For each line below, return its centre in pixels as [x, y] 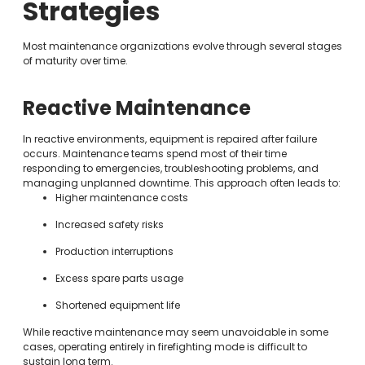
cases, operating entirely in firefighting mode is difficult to [165, 346]
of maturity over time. [75, 60]
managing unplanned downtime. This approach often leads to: [181, 182]
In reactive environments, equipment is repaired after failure [169, 139]
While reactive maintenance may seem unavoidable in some [175, 332]
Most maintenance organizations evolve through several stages [182, 46]
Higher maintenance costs [121, 197]
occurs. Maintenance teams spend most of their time [154, 153]
